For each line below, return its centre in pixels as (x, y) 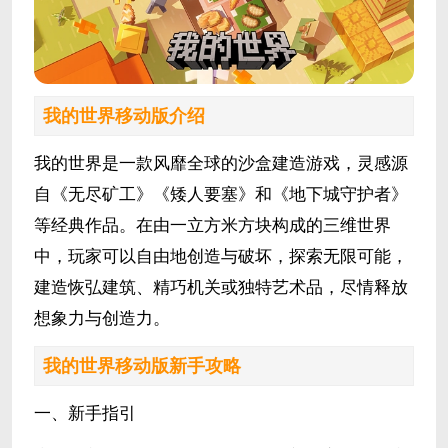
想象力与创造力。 (101, 319)
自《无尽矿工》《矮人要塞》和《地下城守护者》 (220, 195)
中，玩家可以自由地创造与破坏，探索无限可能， (220, 257)
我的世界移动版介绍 (123, 116)
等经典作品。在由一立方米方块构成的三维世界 (212, 226)
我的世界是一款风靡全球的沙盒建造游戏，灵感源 (220, 164)
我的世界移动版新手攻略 (141, 366)
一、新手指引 (84, 414)
